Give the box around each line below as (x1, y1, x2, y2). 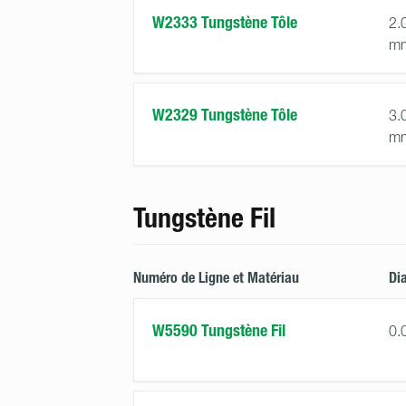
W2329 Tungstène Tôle (152, 105, 297, 125)
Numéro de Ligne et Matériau (133, 269, 299, 286)
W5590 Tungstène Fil (152, 321, 285, 341)
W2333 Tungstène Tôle (152, 13, 297, 33)
